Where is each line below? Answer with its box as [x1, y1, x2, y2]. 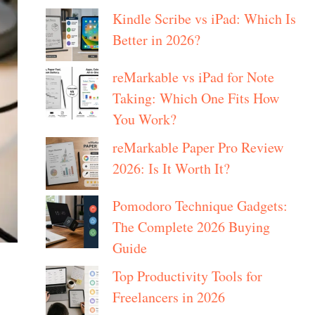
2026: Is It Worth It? [112, 159, 230, 179]
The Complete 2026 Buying [112, 217, 270, 237]
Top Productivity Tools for [112, 266, 262, 286]
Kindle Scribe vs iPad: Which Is [112, 9, 296, 29]
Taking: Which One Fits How [112, 89, 279, 108]
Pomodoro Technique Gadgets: [112, 196, 288, 216]
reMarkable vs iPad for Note [112, 67, 274, 87]
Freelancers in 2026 [112, 288, 225, 307]
